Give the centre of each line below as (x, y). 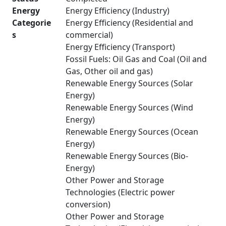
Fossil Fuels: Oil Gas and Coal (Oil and (136, 59)
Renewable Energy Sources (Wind (129, 107)
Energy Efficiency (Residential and (129, 23)
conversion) (88, 204)
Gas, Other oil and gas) (109, 71)
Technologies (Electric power (120, 192)
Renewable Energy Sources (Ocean (132, 132)
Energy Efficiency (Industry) (118, 11)
